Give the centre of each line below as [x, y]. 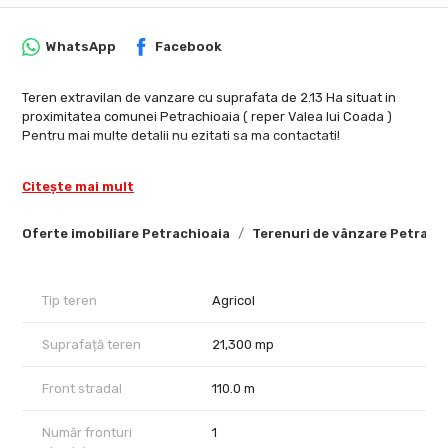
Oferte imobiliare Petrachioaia [126, 234]
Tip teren [69, 301]
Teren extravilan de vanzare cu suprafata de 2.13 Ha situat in [209, 98]
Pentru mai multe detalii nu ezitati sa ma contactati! [181, 136]
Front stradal [82, 389]
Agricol [233, 301]
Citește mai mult [78, 187]
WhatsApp [80, 47]
